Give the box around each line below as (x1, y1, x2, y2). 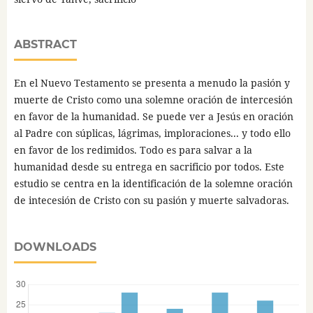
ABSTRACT (13, 38, 77, 52)
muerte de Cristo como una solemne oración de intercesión (13, 93, 293, 107)
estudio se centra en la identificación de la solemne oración (13, 177, 293, 191)
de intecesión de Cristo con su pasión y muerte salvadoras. (13, 194, 292, 208)
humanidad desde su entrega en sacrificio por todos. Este (13, 160, 284, 174)
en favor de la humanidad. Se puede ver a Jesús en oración (13, 110, 293, 124)
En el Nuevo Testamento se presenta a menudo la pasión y (13, 76, 290, 90)
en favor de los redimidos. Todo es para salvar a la (13, 143, 252, 157)
